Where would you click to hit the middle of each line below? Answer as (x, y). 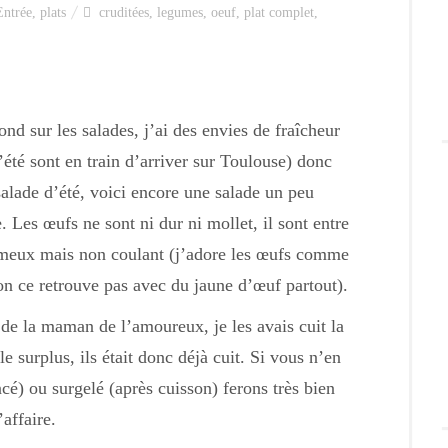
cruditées (124, 12)
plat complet (279, 12)
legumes (180, 12)
